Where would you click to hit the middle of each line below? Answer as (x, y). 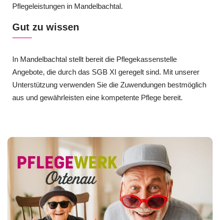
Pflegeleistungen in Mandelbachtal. (68, 6)
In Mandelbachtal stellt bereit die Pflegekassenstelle (95, 59)
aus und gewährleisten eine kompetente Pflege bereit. (97, 98)
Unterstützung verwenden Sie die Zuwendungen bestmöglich (109, 85)
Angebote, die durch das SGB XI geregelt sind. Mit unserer (106, 72)
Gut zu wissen (46, 27)
